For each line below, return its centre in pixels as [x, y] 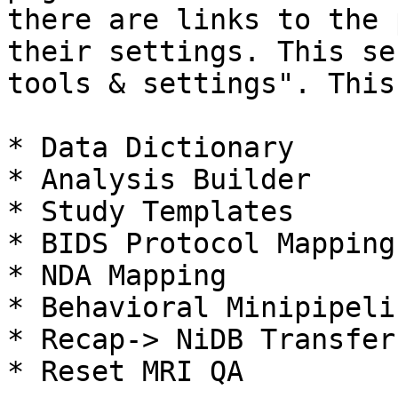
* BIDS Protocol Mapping [201, 243]
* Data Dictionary [151, 147]
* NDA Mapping [117, 275]
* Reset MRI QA [125, 371]
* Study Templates [151, 211]
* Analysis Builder [159, 179]
